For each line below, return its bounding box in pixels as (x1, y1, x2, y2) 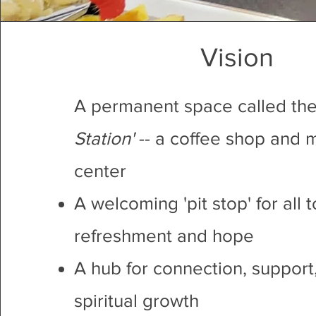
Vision (200, 42, 274, 72)
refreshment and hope (74, 226, 255, 245)
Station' (74, 128, 135, 148)
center (74, 161, 127, 181)
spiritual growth (74, 291, 200, 310)
